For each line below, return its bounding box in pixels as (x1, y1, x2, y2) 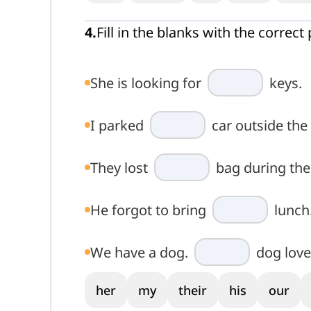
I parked (90, 115, 147, 135)
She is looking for (90, 73, 205, 92)
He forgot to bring (90, 200, 210, 219)
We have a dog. (90, 242, 192, 262)
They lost (90, 158, 151, 177)
